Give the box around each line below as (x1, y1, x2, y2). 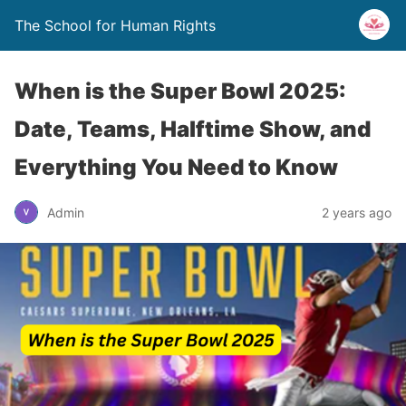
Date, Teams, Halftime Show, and (14, 116, 371, 142)
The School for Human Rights (14, 16, 216, 34)
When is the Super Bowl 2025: (14, 78, 346, 104)
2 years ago (322, 204, 391, 220)
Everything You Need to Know (14, 154, 338, 180)
